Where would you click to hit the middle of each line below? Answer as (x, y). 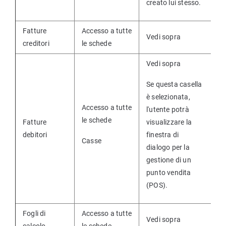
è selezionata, (168, 97)
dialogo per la (168, 147)
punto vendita (169, 173)
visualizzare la (169, 122)
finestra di (163, 135)
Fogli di (34, 213)
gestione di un (169, 160)
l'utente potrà (168, 109)
